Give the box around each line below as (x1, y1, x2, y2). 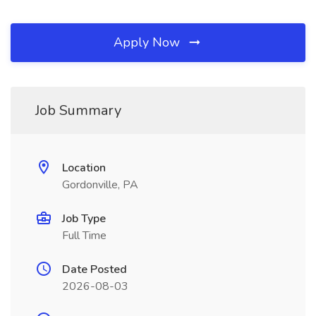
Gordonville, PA (62, 177, 138, 193)
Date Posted (62, 262, 127, 277)
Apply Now (114, 34, 183, 51)
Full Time (62, 228, 107, 243)
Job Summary (35, 101, 121, 120)
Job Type (62, 211, 106, 226)
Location (62, 160, 106, 176)
